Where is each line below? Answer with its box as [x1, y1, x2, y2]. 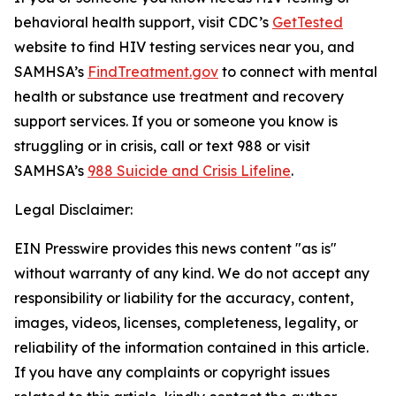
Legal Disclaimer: [14, 201, 133, 218]
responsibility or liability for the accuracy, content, [14, 289, 354, 307]
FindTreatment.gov [88, 63, 218, 80]
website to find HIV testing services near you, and [14, 38, 354, 56]
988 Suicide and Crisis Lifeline [88, 162, 291, 179]
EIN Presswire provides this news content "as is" [14, 240, 337, 257]
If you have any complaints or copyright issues [14, 363, 330, 381]
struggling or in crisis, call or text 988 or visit [14, 137, 310, 155]
